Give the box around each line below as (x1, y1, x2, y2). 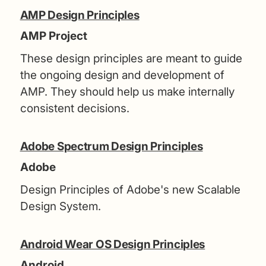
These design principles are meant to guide (20, 51, 242, 65)
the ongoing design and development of (20, 68, 224, 82)
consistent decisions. (20, 101, 129, 115)
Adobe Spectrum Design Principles (20, 139, 203, 153)
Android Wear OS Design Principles (20, 237, 205, 251)
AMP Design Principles (20, 8, 140, 22)
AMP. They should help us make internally (20, 84, 235, 99)
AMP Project (20, 29, 87, 43)
